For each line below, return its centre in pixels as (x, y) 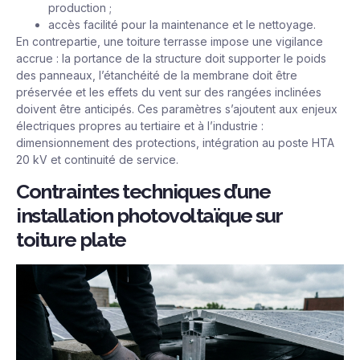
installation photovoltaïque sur (149, 216)
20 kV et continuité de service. (97, 159)
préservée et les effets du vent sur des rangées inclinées (169, 92)
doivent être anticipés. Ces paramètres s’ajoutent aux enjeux (177, 108)
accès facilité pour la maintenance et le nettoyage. (182, 24)
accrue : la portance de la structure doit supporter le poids (171, 58)
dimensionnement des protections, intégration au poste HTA (175, 142)
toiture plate (71, 240)
